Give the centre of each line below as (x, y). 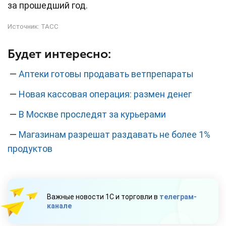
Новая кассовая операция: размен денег (105, 94)
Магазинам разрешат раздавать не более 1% (115, 135)
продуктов (30, 149)
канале (59, 206)
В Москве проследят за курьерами (92, 115)
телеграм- (178, 197)
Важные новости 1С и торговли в (103, 197)
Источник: (24, 26)
